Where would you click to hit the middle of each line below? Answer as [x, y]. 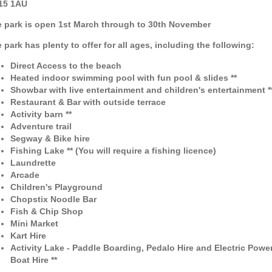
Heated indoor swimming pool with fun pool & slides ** [123, 78]
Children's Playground [56, 187]
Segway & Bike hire [51, 139]
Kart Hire [28, 236]
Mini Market [35, 224]
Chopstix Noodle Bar [53, 199]
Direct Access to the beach [66, 66]
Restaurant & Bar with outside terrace [88, 102]
